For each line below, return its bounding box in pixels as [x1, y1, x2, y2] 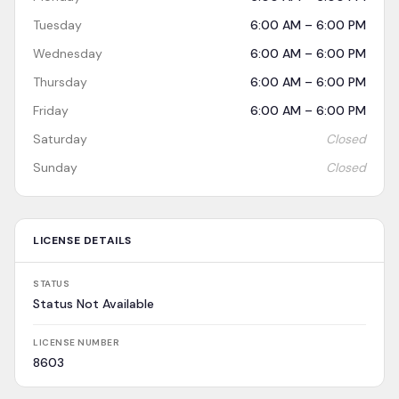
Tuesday [33, 17, 82, 33]
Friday [33, 102, 69, 118]
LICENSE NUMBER [33, 337, 119, 348]
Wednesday [33, 45, 102, 61]
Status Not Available [33, 296, 154, 312]
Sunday [33, 159, 77, 175]
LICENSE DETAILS [33, 233, 132, 248]
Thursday [33, 74, 87, 90]
